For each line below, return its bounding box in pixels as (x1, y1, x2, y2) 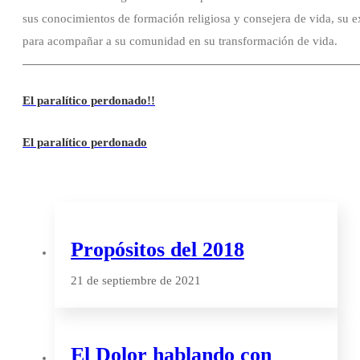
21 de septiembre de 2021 (71, 273, 201, 287)
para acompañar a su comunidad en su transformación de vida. (22, 35, 337, 48)
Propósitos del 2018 (71, 237, 244, 261)
